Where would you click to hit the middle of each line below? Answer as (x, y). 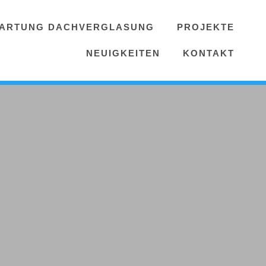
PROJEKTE (206, 27)
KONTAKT (209, 53)
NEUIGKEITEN (123, 53)
